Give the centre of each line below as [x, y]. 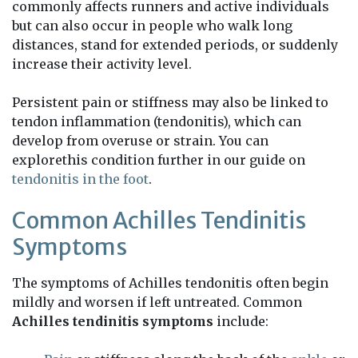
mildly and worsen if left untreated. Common [157, 302]
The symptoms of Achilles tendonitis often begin [170, 283]
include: [241, 322]
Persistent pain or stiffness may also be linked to [170, 103]
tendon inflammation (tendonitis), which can [157, 122]
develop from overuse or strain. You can [140, 141]
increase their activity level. [102, 64]
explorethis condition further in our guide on [159, 160]
